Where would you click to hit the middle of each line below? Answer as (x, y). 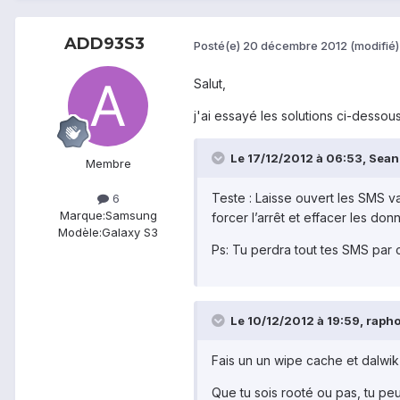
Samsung (131, 216)
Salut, (210, 84)
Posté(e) (218, 45)
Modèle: (80, 233)
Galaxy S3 (130, 233)
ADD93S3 (104, 44)
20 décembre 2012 (295, 45)
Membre (108, 164)
